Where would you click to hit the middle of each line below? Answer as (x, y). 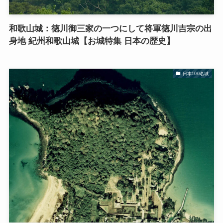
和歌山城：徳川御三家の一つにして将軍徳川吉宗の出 (110, 29)
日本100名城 (195, 73)
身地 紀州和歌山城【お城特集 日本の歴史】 (92, 41)
